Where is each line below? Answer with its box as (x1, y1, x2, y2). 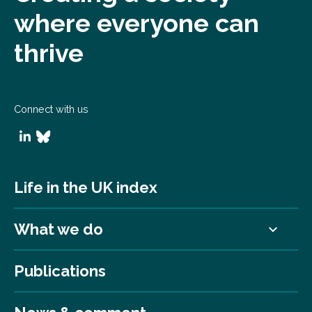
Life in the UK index (14, 178, 157, 196)
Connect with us (14, 102, 88, 115)
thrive (14, 38, 84, 68)
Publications (14, 261, 106, 280)
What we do (14, 219, 103, 238)
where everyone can (14, 8, 259, 38)
